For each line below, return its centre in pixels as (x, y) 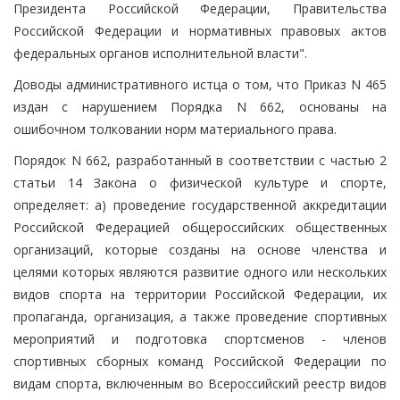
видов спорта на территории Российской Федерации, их (200, 294)
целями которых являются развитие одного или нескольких (200, 271)
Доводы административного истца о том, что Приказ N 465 (200, 84)
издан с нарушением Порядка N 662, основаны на (200, 106)
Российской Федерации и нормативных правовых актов (200, 30)
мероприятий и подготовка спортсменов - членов (200, 338)
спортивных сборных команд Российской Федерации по (200, 361)
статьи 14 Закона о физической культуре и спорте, (200, 182)
